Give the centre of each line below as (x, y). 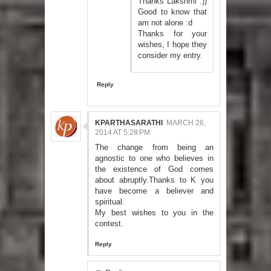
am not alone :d (165, 22)
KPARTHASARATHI (129, 122)
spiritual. (110, 201)
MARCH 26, (186, 122)
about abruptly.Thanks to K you (154, 180)
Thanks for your (172, 33)
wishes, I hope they (172, 44)
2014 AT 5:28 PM (122, 132)
